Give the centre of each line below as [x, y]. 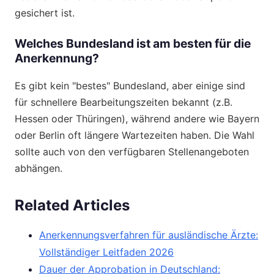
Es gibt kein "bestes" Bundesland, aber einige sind [130, 85]
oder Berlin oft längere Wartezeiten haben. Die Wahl [135, 135]
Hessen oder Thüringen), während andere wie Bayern [137, 118]
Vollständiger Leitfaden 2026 [106, 252]
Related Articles [72, 205]
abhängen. [39, 168]
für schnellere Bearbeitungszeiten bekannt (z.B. [124, 102]
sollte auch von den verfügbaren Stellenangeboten [132, 151]
